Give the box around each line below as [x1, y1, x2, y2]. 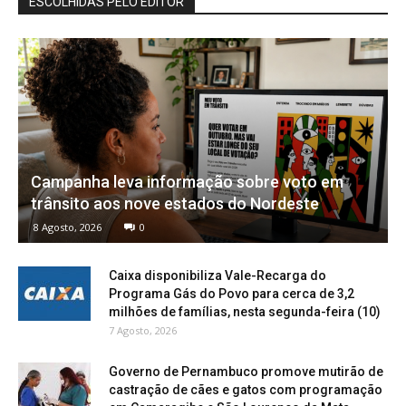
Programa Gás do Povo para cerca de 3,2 [109, 285, 354, 301]
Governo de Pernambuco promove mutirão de [109, 363, 383, 379]
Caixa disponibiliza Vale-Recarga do [109, 267, 326, 283]
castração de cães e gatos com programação [109, 382, 382, 397]
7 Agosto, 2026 [109, 323, 177, 337]
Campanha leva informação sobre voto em [31, 171, 343, 191]
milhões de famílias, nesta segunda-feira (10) [109, 304, 381, 319]
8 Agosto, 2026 [34, 219, 101, 234]
